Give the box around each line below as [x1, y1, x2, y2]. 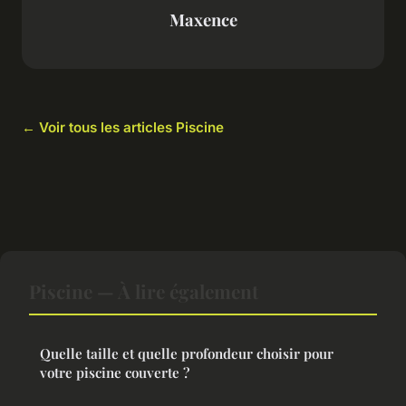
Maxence [169, 8, 237, 32]
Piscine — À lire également [29, 277, 258, 304]
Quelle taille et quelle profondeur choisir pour [40, 343, 333, 362]
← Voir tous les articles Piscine [22, 118, 224, 136]
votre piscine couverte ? [40, 362, 189, 382]
